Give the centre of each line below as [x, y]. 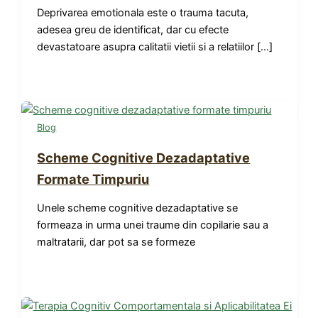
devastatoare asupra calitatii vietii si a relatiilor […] [155, 46]
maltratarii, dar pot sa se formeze [116, 242]
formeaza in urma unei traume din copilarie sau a [153, 225]
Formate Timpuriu [93, 179]
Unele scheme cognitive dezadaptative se [138, 208]
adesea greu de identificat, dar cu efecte [133, 29]
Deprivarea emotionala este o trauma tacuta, [143, 12]
